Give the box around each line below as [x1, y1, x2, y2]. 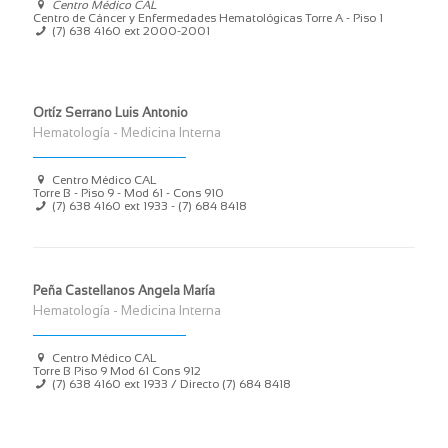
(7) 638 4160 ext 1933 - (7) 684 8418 [52, 199, 248, 213]
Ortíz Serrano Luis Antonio [33, 105, 188, 121]
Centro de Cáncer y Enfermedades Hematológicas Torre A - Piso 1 [33, 11, 383, 25]
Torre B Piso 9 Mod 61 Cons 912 [33, 364, 201, 378]
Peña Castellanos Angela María [33, 283, 215, 299]
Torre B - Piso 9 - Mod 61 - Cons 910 [33, 186, 224, 200]
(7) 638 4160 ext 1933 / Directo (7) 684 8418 [52, 377, 292, 391]
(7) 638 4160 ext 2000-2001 [52, 24, 211, 38]
